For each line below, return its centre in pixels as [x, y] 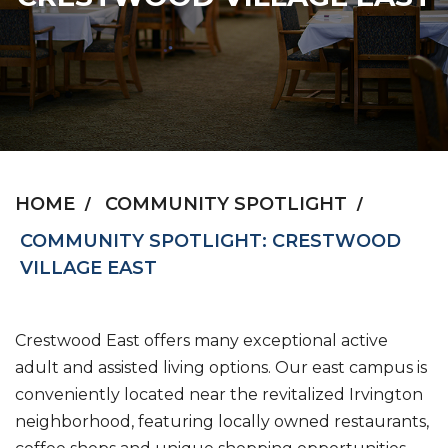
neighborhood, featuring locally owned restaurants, [222, 421]
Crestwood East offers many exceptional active [201, 340]
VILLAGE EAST [88, 268]
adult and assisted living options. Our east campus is [221, 367]
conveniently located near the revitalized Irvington [219, 394]
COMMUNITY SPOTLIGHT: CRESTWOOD [210, 241]
